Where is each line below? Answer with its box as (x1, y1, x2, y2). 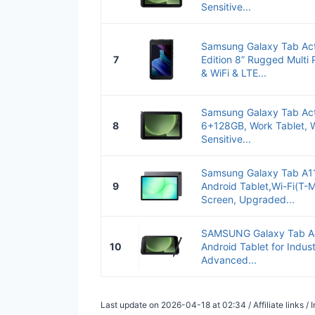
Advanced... (201, 253, 257, 266)
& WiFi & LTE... (201, 66, 266, 79)
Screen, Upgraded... (201, 193, 295, 205)
